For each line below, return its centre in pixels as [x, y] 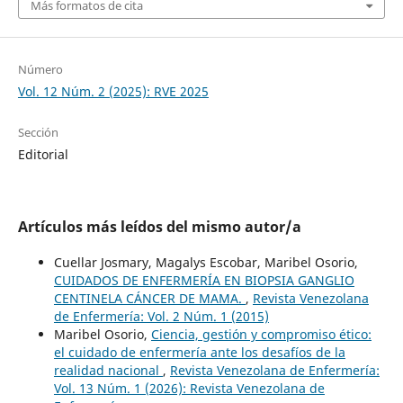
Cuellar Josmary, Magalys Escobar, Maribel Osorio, [206, 262]
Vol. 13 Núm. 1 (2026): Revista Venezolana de [189, 388]
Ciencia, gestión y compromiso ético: [261, 334]
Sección [38, 132]
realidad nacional [108, 370]
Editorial [43, 154]
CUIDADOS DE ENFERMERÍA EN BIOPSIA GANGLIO [204, 280]
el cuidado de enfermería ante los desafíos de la [199, 352]
